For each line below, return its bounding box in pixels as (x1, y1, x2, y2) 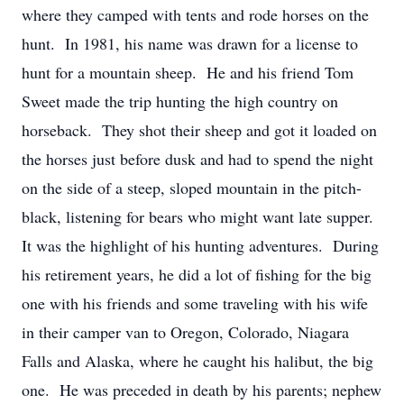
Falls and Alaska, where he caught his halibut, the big (22, 350, 373, 372)
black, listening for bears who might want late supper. (22, 206, 379, 227)
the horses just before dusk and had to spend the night (22, 148, 373, 170)
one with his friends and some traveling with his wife (22, 292, 368, 314)
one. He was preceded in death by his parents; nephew (22, 379, 381, 400)
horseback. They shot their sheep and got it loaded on (22, 119, 377, 141)
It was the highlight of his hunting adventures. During (22, 234, 379, 256)
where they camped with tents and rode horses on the (22, 4, 369, 25)
